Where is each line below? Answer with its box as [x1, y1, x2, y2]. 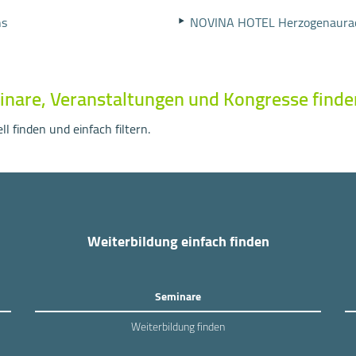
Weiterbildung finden [131, 316, 225, 337]
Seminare [155, 286, 201, 307]
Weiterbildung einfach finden [87, 228, 269, 254]
